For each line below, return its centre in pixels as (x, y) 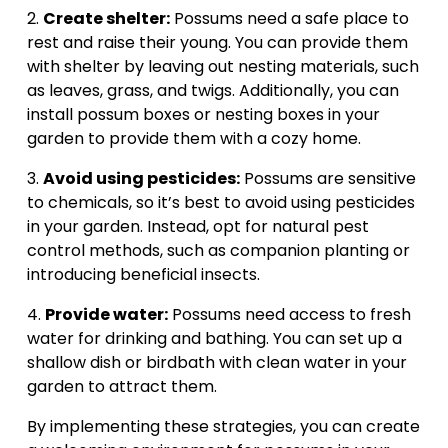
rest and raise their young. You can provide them (217, 43)
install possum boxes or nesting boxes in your (203, 115)
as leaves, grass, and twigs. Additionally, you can (212, 91)
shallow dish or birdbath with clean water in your (216, 363)
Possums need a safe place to (289, 19)
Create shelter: (106, 19)
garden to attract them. (121, 387)
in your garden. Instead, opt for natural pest (197, 227)
